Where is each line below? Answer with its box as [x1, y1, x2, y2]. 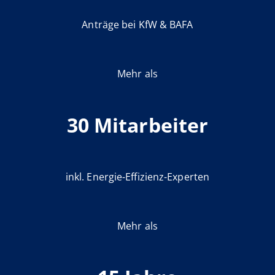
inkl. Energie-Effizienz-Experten [65, 170, 210, 184]
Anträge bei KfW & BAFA [82, 18, 193, 32]
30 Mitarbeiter [66, 112, 209, 139]
